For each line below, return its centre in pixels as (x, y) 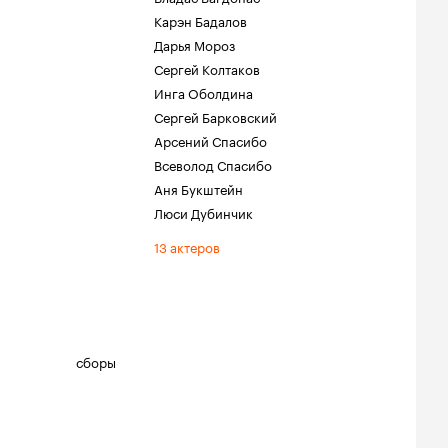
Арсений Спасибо (210, 140)
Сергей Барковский (215, 116)
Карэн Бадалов (200, 20)
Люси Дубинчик (203, 212)
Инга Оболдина (203, 92)
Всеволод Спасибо (213, 164)
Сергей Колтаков (207, 68)
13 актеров (187, 246)
